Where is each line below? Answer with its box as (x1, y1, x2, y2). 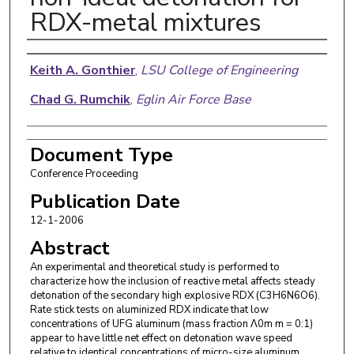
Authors (26, 43, 101, 69)
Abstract (29, 235, 110, 261)
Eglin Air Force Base (135, 90, 251, 108)
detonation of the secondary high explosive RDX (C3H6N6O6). (29, 288, 320, 303)
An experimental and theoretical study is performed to (29, 259, 280, 274)
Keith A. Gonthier (29, 61, 135, 79)
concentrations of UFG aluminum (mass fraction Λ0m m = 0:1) (29, 316, 313, 331)
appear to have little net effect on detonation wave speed (29, 330, 292, 345)
